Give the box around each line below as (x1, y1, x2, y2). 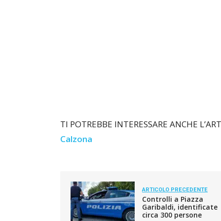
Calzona (60, 133, 92, 145)
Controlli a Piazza (142, 194, 203, 204)
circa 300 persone (142, 210, 202, 220)
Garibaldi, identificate (142, 202, 218, 212)
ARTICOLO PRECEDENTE (142, 186, 208, 193)
